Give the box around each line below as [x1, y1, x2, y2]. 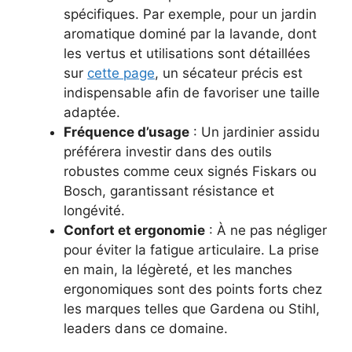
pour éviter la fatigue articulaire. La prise [64, 242, 319, 258]
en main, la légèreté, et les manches [64, 262, 292, 278]
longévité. [64, 203, 125, 219]
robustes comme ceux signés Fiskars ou [64, 163, 317, 180]
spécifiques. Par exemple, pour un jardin [64, 6, 317, 23]
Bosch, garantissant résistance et [64, 183, 274, 200]
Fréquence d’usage [64, 124, 189, 141]
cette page [87, 65, 155, 82]
